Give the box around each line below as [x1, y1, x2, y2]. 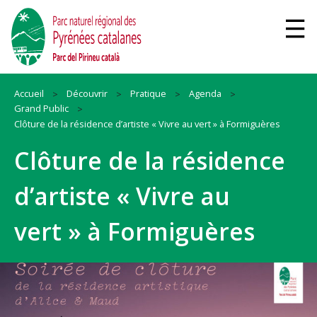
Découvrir [67, 86, 108, 100]
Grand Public [14, 102, 69, 115]
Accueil [14, 86, 44, 100]
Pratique [130, 86, 166, 100]
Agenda [189, 86, 221, 100]
